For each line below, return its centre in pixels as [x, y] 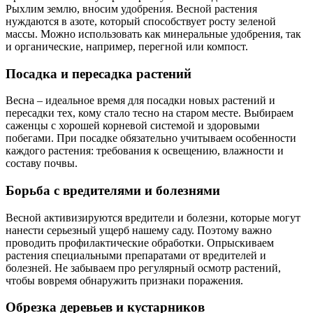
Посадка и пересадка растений [99, 73]
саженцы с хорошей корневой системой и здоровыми [133, 126]
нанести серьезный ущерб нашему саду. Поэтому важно [139, 230]
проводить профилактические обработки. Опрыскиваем [140, 242]
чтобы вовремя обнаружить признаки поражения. [124, 280]
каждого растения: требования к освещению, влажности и [145, 151]
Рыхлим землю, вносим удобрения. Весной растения [131, 8]
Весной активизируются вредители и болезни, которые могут [153, 217]
